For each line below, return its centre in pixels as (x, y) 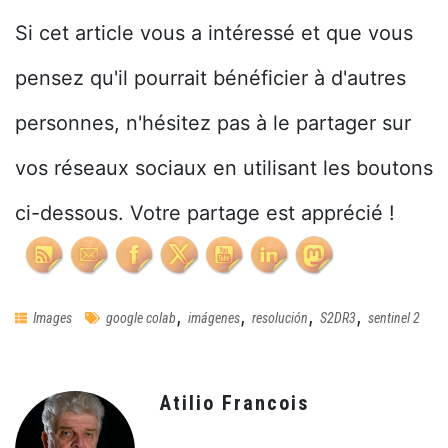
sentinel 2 (394, 317)
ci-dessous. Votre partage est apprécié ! (205, 212)
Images (52, 317)
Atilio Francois (234, 402)
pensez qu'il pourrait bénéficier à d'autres (210, 77)
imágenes (214, 317)
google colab (141, 317)
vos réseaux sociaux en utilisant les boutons (224, 167)
